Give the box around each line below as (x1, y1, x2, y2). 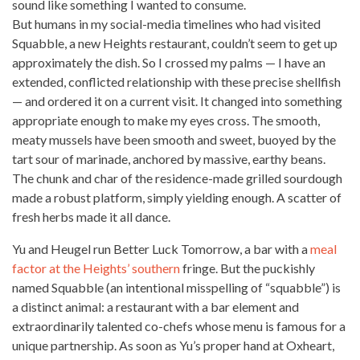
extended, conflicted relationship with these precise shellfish (12, 74, 341, 89)
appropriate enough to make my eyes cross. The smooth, (12, 112, 320, 128)
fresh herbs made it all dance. (12, 209, 170, 224)
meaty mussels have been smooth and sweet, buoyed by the (12, 132, 336, 147)
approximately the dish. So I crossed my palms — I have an (12, 55, 325, 70)
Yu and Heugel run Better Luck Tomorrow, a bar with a (12, 241, 310, 256)
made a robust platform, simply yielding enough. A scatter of (12, 190, 342, 205)
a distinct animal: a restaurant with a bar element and (12, 299, 299, 314)
